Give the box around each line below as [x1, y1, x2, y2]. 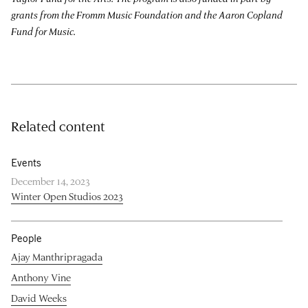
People [11, 232, 42, 245]
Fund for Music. [11, 25, 76, 38]
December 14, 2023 [11, 175, 90, 188]
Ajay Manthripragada [11, 250, 102, 264]
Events [11, 157, 41, 169]
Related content [11, 118, 105, 135]
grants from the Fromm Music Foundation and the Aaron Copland [11, 8, 283, 22]
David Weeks [11, 291, 67, 305]
